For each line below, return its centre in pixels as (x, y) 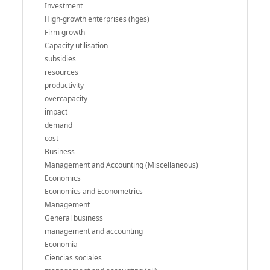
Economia (61, 244)
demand (58, 125)
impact (56, 111)
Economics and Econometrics (94, 191)
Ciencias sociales (73, 257)
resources (61, 72)
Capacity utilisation (76, 45)
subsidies (60, 58)
